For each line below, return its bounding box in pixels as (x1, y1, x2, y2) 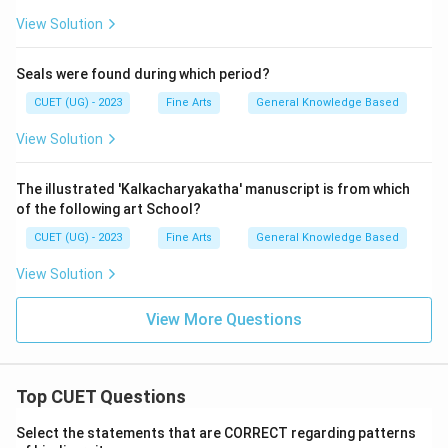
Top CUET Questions (16, 386, 186, 407)
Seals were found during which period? (16, 66, 270, 82)
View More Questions (146, 310, 302, 329)
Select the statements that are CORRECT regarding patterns (16, 425, 416, 441)
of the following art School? (16, 201, 201, 217)
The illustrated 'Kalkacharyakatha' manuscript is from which (16, 181, 410, 197)
